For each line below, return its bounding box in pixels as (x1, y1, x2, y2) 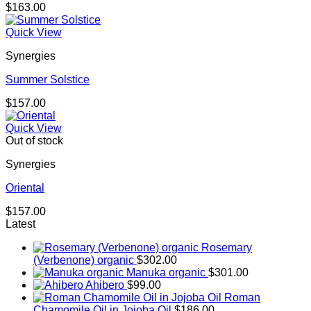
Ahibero (85, 279, 124, 292)
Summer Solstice (6, 74, 90, 86)
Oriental (6, 182, 44, 194)
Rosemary (201, 242, 252, 254)
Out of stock (6, 135, 63, 147)
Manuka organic (126, 267, 205, 279)
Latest (6, 218, 35, 230)
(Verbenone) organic (33, 254, 134, 267)
